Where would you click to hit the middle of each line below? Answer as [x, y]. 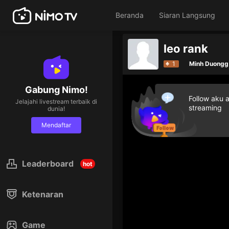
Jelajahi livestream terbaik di [56, 101]
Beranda [130, 15]
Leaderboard [48, 164]
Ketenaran [43, 194]
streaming [205, 108]
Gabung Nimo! [56, 90]
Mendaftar [56, 125]
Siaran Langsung [187, 15]
